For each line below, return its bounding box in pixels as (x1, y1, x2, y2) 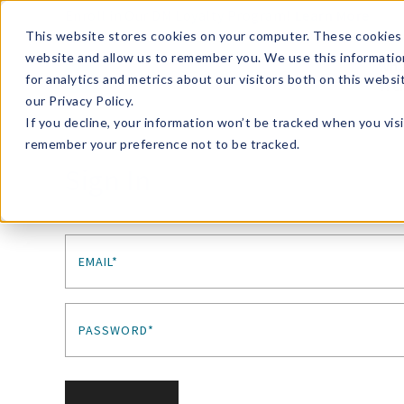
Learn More (294, 6, 370, 24)
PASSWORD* (78, 322, 154, 338)
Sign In (65, 162, 151, 198)
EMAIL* (78, 253, 119, 270)
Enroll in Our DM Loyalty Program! (65, 6, 290, 24)
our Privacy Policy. (25, 93, 134, 108)
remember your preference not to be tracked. (25, 136, 300, 151)
